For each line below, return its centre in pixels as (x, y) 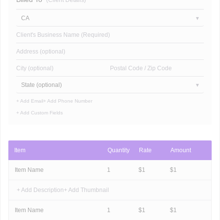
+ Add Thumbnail (86, 190)
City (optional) (35, 68)
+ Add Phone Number (68, 101)
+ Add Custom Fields (40, 113)
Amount (181, 151)
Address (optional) (41, 51)
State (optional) (41, 85)
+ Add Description (40, 190)
